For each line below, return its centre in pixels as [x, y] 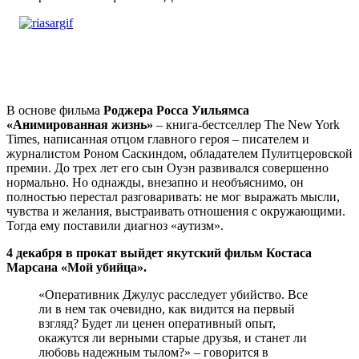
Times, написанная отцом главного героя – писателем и [158, 139]
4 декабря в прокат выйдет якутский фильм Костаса [159, 252]
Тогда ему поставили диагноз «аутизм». [115, 225]
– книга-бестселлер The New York [246, 124]
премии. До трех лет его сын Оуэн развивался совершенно [167, 167]
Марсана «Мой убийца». [77, 267]
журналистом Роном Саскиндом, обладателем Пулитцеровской [179, 153]
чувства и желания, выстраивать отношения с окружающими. [176, 211]
